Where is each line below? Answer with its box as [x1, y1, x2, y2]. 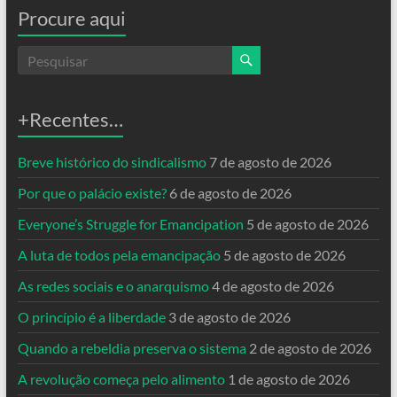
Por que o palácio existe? [17, 184, 167, 201]
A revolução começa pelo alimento [17, 370, 225, 387]
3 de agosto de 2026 [167, 308, 291, 325]
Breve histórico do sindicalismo [17, 153, 206, 170]
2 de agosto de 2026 [248, 339, 371, 356]
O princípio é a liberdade [17, 308, 166, 325]
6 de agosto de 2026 [168, 184, 292, 201]
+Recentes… [17, 107, 123, 131]
